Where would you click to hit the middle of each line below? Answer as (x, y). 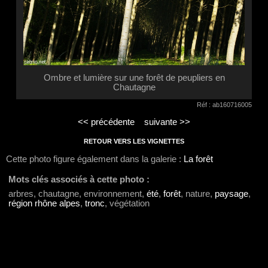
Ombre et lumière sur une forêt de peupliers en (134, 78)
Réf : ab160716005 (224, 104)
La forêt (198, 159)
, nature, (198, 194)
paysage (232, 194)
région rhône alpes (44, 204)
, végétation (127, 204)
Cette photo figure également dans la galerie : (95, 159)
